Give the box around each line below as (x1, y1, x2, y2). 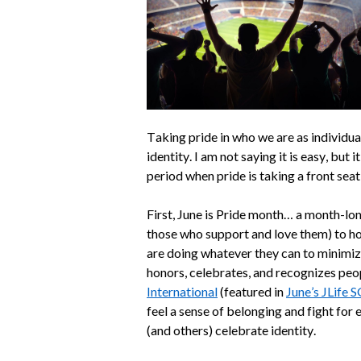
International (147, 284, 218, 299)
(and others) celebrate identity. (147, 322, 316, 338)
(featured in (218, 284, 286, 299)
